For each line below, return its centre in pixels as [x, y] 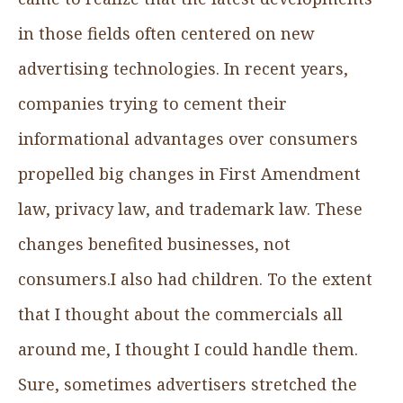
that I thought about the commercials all [180, 313]
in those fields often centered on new [166, 33]
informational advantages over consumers [188, 138]
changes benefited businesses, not [154, 243]
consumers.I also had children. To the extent [195, 278]
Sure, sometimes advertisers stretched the [188, 384]
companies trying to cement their [152, 103]
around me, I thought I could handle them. [188, 349]
